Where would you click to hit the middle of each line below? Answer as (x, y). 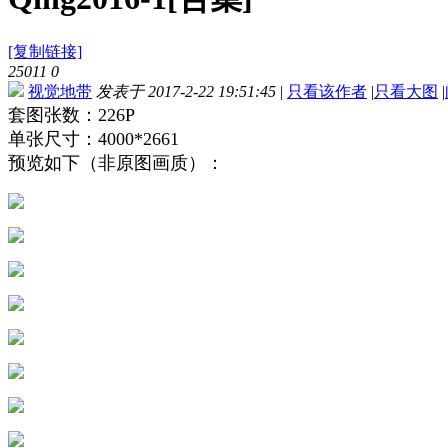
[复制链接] (45, 52)
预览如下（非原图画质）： (116, 163)
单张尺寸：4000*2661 (93, 139)
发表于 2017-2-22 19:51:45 (186, 92)
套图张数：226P (71, 115)
